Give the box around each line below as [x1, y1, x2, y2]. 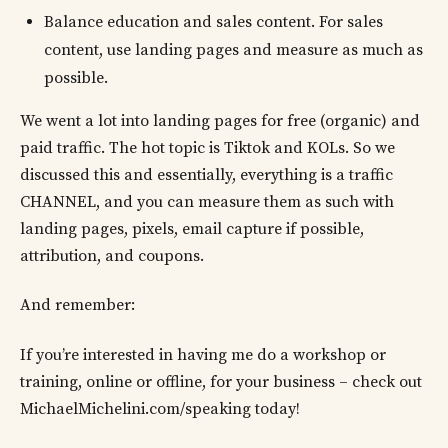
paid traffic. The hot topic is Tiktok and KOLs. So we [20, 138, 395, 159]
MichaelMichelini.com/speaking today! [20, 398, 300, 419]
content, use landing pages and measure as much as [44, 40, 423, 61]
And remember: [20, 295, 135, 316]
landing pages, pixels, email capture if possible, [20, 219, 364, 240]
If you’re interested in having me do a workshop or [20, 344, 386, 365]
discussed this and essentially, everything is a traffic [20, 165, 393, 186]
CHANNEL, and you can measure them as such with [20, 192, 394, 213]
